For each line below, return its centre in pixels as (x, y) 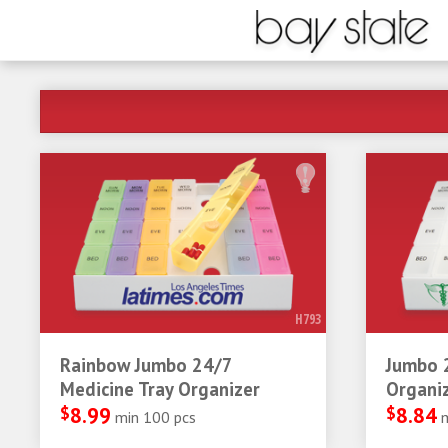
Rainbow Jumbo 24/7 (146, 365)
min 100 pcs (155, 417)
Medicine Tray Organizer (160, 389)
